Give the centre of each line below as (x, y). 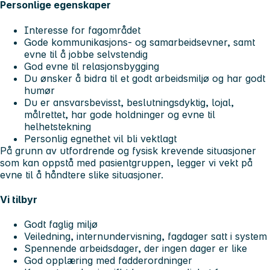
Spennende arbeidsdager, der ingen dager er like (136, 249)
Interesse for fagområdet (82, 30)
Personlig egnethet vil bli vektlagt (100, 138)
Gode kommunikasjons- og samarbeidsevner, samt (140, 42)
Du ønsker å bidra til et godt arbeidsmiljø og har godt (145, 78)
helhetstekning (58, 126)
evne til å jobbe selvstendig (86, 54)
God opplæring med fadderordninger (108, 261)
